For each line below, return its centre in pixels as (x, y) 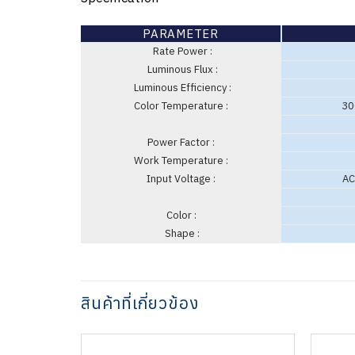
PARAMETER (181, 34)
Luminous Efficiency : (181, 88)
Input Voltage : (181, 179)
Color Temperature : (181, 106)
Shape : (181, 234)
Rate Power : (181, 52)
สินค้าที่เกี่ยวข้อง (140, 303)
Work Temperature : (181, 161)
